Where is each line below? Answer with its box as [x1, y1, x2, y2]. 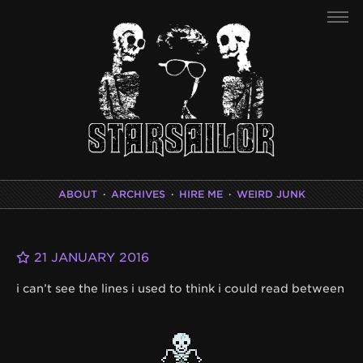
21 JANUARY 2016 [30, 250, 149, 265]
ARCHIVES [110, 187, 165, 200]
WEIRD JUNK [236, 187, 305, 200]
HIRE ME [178, 187, 223, 200]
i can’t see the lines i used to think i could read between [16, 281, 344, 295]
